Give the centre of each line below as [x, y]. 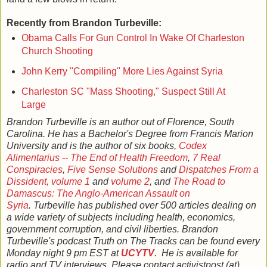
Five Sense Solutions [113, 170]
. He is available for [196, 253]
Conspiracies [35, 170]
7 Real [207, 158]
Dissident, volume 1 [48, 182]
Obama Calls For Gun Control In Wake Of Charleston [133, 38]
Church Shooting [57, 51]
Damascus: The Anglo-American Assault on [98, 194]
